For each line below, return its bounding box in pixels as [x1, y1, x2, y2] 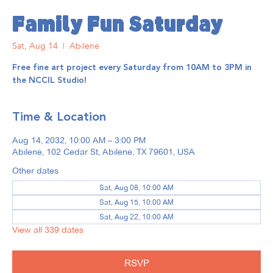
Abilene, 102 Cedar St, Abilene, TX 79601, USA [12, 146, 195, 158]
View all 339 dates [12, 224, 83, 236]
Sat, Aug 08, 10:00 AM [99, 183, 174, 193]
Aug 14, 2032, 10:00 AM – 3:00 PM [12, 135, 146, 146]
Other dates [12, 165, 58, 177]
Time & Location [12, 107, 106, 127]
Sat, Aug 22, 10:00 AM [99, 212, 174, 222]
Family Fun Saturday [12, 15, 223, 38]
